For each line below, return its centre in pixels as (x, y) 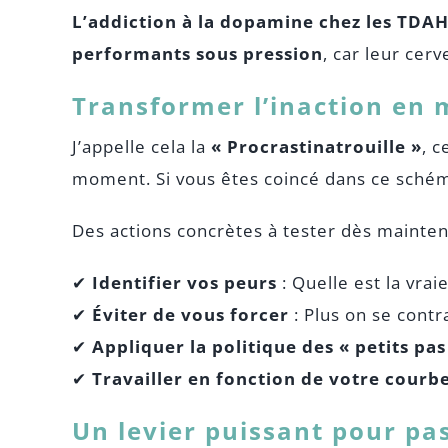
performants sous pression (197, 53)
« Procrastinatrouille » (316, 146)
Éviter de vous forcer (190, 314)
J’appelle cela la (141, 146)
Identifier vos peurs (184, 282)
